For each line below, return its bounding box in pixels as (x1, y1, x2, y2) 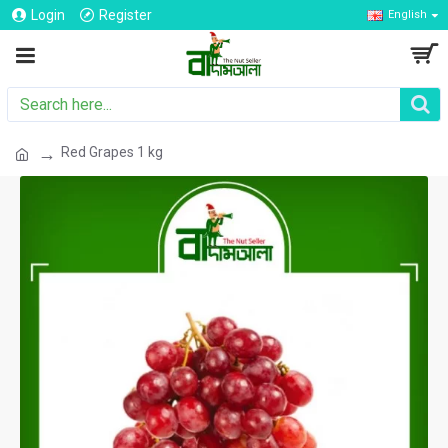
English (388, 8, 427, 21)
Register (99, 6, 152, 23)
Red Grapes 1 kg (61, 144, 163, 160)
